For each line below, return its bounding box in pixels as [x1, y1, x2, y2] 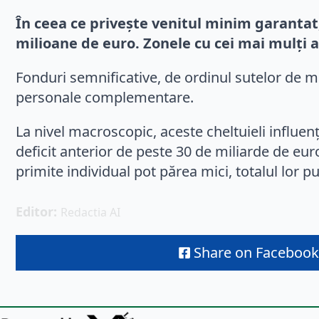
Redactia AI [61, 204, 120, 221]
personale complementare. [16, 88, 194, 108]
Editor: [16, 203, 61, 221]
